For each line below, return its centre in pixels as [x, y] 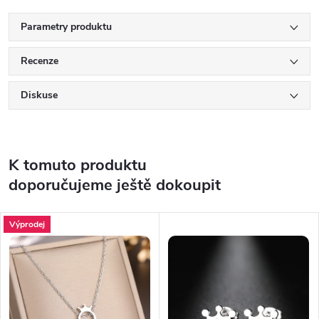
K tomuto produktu [78, 166]
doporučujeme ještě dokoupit [115, 185]
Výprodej [27, 224]
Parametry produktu [66, 27]
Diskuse [39, 95]
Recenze [40, 61]
